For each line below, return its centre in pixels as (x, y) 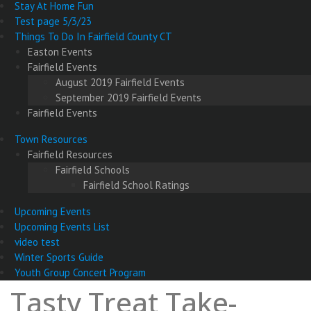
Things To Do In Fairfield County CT (93, 37)
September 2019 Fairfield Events (128, 98)
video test (37, 242)
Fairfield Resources (70, 155)
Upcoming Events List (62, 227)
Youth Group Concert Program (80, 273)
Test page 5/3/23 (53, 22)
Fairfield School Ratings (136, 185)
